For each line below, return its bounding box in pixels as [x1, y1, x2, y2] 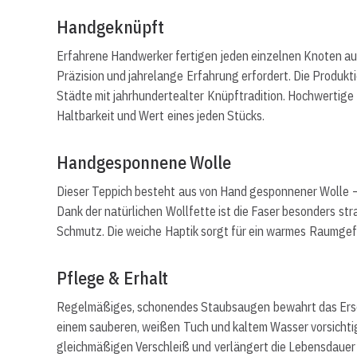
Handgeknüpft [57, 15, 164, 38]
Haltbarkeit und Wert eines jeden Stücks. [57, 108, 265, 124]
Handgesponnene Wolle [57, 151, 231, 174]
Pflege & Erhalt [57, 266, 169, 289]
